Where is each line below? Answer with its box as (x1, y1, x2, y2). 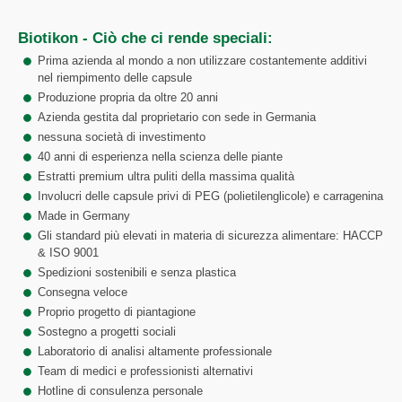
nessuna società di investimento (38, 129, 205, 144)
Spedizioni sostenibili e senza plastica (38, 265, 236, 279)
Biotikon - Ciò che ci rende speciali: (18, 29, 273, 47)
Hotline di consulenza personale (38, 383, 203, 398)
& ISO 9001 (38, 245, 99, 259)
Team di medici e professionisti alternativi (38, 363, 253, 378)
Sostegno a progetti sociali (38, 324, 176, 338)
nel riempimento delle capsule (38, 70, 192, 84)
